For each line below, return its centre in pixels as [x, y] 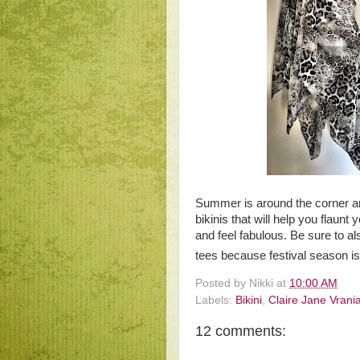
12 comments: [241, 331]
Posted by [222, 284]
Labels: [215, 301]
